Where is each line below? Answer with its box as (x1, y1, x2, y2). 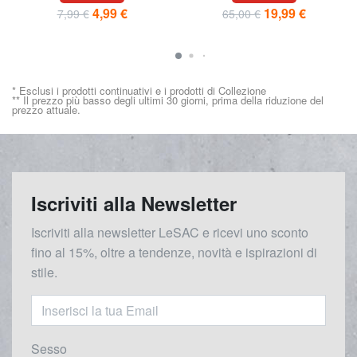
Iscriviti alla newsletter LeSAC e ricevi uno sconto (31, 222, 308, 241)
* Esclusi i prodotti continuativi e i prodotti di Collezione (12, 82, 266, 98)
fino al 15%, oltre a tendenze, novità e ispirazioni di (31, 242, 317, 261)
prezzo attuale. (12, 101, 80, 117)
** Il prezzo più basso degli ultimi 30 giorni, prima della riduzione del (12, 92, 324, 108)
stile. (31, 262, 57, 281)
